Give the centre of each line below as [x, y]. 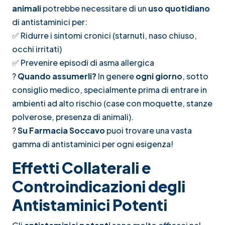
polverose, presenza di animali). [73, 117]
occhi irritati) [37, 49]
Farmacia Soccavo [67, 130]
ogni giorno [159, 76]
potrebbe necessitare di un [95, 8]
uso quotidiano [179, 8]
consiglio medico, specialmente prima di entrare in [109, 89]
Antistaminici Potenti [90, 205]
